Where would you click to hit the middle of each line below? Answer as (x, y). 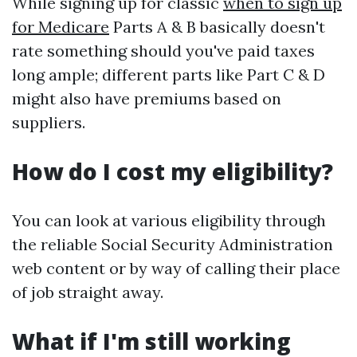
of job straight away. (88, 292)
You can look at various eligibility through (169, 220)
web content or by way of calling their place (176, 268)
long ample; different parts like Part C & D (169, 75)
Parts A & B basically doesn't (217, 27)
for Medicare (61, 27)
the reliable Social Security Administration (173, 244)
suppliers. (49, 122)
